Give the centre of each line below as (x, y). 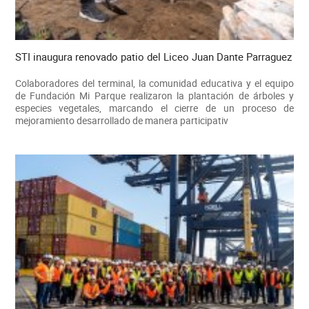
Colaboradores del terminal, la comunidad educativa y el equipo (154, 83)
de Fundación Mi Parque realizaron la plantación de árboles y (154, 96)
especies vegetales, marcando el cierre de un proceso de (154, 108)
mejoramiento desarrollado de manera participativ (121, 121)
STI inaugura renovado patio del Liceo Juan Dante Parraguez (153, 57)
